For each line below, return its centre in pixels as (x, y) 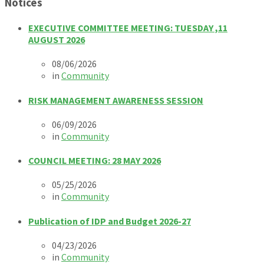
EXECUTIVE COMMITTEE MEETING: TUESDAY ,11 (128, 28)
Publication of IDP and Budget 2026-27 (110, 221)
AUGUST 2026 (57, 40)
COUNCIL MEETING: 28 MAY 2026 (95, 161)
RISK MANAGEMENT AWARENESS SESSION (116, 100)
